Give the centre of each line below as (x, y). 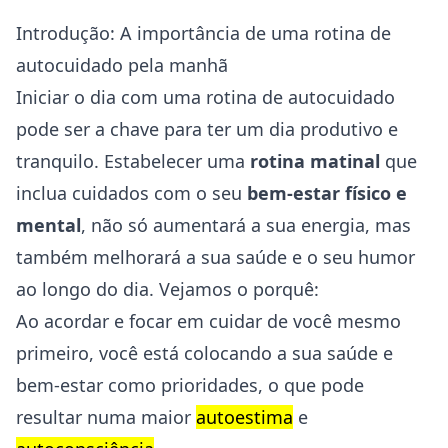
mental (48, 225)
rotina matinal (315, 161)
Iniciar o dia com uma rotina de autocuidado (205, 97)
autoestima (244, 417)
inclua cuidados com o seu (131, 193)
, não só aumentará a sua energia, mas (246, 225)
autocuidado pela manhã (122, 65)
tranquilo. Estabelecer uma (133, 161)
